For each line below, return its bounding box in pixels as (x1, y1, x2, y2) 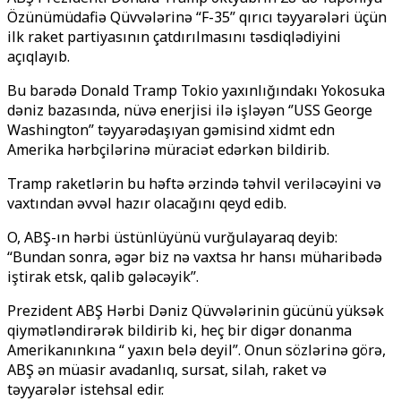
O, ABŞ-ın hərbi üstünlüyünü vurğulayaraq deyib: (7, 227, 337, 247)
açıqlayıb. (7, 47, 70, 66)
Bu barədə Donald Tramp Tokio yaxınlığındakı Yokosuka (7, 81, 385, 100)
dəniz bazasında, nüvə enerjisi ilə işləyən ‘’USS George (7, 100, 372, 120)
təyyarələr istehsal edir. (7, 380, 164, 399)
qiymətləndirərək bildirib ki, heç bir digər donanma (7, 320, 352, 340)
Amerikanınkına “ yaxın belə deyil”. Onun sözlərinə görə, (7, 340, 386, 360)
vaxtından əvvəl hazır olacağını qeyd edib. (7, 193, 286, 213)
